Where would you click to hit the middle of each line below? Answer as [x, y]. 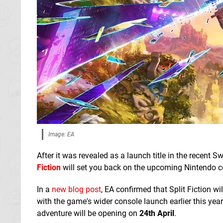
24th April [157, 213]
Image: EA [61, 134]
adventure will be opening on [88, 213]
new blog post [76, 189]
